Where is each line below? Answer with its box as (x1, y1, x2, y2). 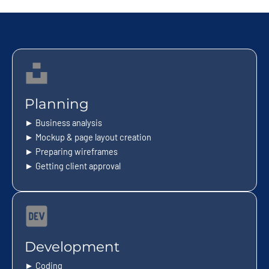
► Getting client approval (25, 160, 121, 171)
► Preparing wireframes (25, 145, 118, 157)
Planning (25, 95, 89, 112)
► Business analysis (25, 116, 102, 128)
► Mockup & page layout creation (25, 131, 151, 142)
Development (25, 238, 119, 255)
